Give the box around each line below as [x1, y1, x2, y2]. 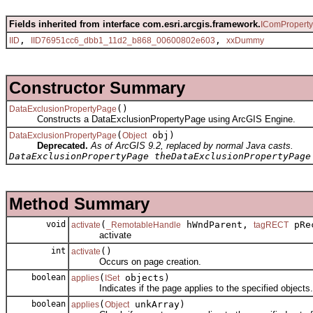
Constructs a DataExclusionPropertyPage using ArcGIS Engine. [9, 113, 296, 124]
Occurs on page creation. [71, 256, 201, 267]
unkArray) [129, 298, 185, 310]
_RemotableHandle [106, 219, 181, 230]
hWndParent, [181, 219, 254, 230]
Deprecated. [37, 140, 88, 151]
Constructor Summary [9, 78, 185, 97]
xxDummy [226, 35, 264, 45]
